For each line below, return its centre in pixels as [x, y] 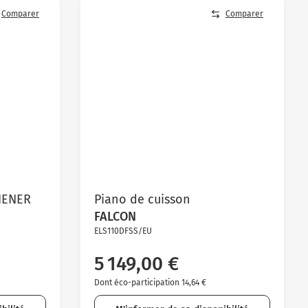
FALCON [115, 216]
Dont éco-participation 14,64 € [150, 282]
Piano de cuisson [142, 199]
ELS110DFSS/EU [123, 231]
